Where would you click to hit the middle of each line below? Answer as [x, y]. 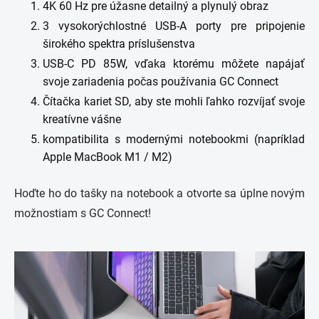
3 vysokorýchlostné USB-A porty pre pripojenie [174, 26]
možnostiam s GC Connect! [83, 213]
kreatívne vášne [82, 119]
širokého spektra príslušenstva [119, 43]
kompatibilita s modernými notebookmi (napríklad [174, 139]
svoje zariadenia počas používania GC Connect [161, 81]
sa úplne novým [265, 193]
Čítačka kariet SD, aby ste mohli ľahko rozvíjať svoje [174, 101]
